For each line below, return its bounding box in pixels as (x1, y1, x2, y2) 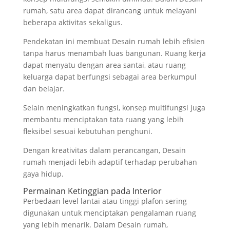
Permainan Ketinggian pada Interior (23, 185, 162, 197)
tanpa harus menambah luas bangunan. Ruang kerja (23, 48, 206, 58)
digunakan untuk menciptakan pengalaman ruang (23, 207, 196, 218)
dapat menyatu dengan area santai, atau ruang (23, 60, 186, 70)
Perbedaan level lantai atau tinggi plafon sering (23, 196, 187, 206)
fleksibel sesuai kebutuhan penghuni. (23, 126, 152, 136)
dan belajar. (23, 83, 65, 93)
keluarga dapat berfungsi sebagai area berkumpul (23, 71, 197, 82)
